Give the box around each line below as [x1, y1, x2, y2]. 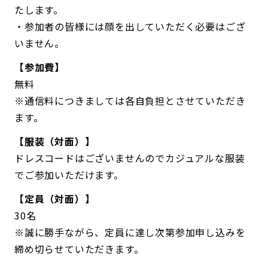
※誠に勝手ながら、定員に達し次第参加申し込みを [14, 225, 246, 240]
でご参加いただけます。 [14, 167, 124, 182]
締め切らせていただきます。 [14, 242, 144, 257]
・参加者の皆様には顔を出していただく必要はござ [14, 19, 246, 34]
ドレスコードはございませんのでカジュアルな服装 [14, 151, 245, 166]
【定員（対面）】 [14, 191, 95, 206]
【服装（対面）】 [14, 134, 95, 149]
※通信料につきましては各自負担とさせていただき [14, 93, 246, 108]
